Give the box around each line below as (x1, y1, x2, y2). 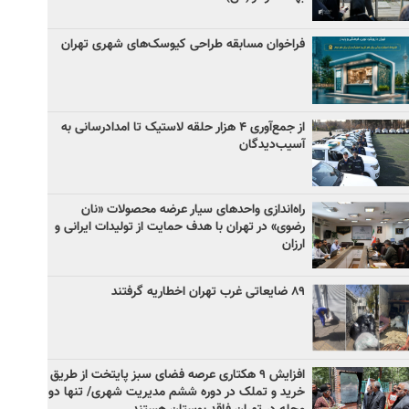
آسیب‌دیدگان (239, 134, 305, 155)
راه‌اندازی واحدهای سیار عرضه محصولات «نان (81, 199, 305, 220)
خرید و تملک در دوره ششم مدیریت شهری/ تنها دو (48, 382, 305, 403)
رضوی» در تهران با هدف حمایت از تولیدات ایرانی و (55, 216, 305, 237)
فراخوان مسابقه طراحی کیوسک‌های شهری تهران (61, 35, 305, 56)
